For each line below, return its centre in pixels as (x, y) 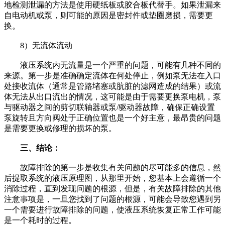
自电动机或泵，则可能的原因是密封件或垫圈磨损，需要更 (108, 16)
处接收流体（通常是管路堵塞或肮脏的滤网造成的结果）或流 (113, 86)
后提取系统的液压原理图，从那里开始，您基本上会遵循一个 (113, 178)
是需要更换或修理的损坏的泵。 (60, 129)
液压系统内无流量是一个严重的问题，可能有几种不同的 (113, 65)
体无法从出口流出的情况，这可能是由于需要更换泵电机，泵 (113, 97)
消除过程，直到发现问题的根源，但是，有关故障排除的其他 (113, 189)
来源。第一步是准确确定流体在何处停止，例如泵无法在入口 (113, 76)
